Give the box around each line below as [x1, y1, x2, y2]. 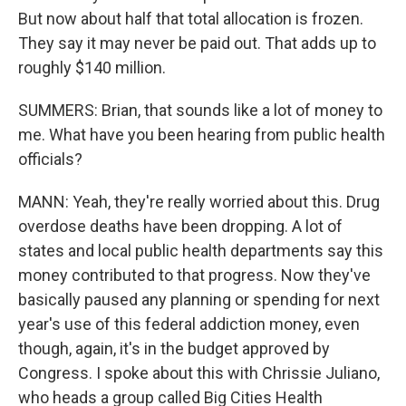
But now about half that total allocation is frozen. [18, 8, 363, 28]
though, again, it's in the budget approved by [18, 338, 330, 358]
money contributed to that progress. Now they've [18, 265, 371, 285]
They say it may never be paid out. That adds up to [18, 33, 376, 53]
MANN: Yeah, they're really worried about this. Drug [18, 191, 380, 211]
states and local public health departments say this [18, 240, 383, 260]
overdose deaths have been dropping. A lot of [18, 216, 343, 236]
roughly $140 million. [18, 57, 166, 77]
